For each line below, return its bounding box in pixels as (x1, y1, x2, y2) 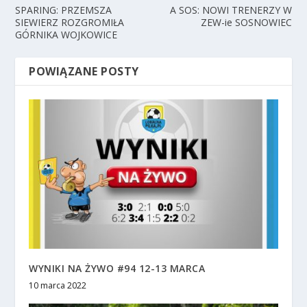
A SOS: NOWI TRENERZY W (169, 3, 292, 16)
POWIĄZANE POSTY (29, 63, 139, 79)
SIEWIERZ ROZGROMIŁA (15, 15, 125, 29)
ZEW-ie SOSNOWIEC (200, 15, 292, 29)
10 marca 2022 (29, 279, 87, 291)
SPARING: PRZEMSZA (15, 3, 112, 16)
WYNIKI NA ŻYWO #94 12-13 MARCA (29, 261, 206, 275)
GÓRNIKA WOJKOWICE (15, 27, 118, 41)
